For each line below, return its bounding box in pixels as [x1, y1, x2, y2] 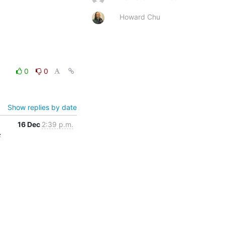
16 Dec [18, 120, 42, 129]
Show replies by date [8, 102, 77, 111]
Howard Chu [120, 12, 160, 21]
